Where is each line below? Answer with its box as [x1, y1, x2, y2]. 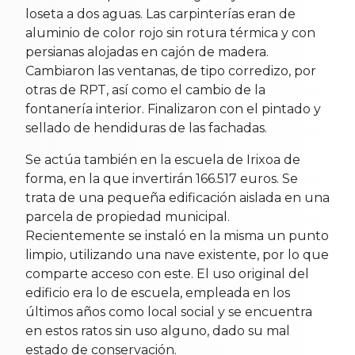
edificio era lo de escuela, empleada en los [25, 285, 290, 301]
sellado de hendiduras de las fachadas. [25, 120, 267, 136]
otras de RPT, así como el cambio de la [25, 82, 265, 98]
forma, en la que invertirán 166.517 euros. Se [25, 171, 298, 187]
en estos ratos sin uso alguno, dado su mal [25, 323, 290, 339]
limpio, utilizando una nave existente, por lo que [25, 247, 329, 263]
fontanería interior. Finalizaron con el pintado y [25, 101, 321, 117]
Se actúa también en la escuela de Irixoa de [25, 152, 300, 168]
